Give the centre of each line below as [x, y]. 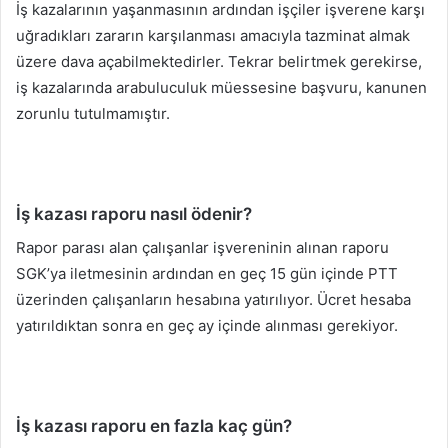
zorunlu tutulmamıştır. [93, 114]
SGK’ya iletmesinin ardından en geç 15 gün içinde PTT [207, 273]
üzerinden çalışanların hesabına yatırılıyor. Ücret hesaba [213, 299]
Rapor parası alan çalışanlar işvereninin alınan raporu [202, 247]
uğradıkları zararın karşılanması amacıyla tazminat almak [213, 36]
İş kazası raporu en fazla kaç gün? [154, 425]
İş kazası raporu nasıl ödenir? [134, 214]
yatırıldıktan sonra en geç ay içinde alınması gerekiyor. [207, 325]
